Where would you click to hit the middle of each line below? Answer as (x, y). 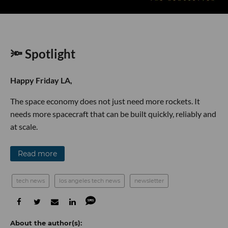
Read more (37, 153)
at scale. (24, 126)
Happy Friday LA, (41, 80)
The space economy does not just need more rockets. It (105, 101)
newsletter (149, 180)
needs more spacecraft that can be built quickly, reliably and (113, 113)
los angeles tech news (90, 180)
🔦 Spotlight (43, 53)
